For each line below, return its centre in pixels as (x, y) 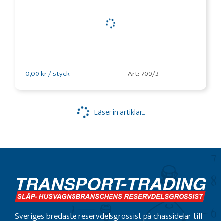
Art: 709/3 (143, 74)
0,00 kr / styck (47, 74)
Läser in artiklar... (119, 112)
